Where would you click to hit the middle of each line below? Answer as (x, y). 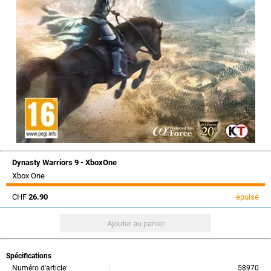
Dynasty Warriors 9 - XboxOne (64, 162)
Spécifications (29, 256)
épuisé (247, 197)
